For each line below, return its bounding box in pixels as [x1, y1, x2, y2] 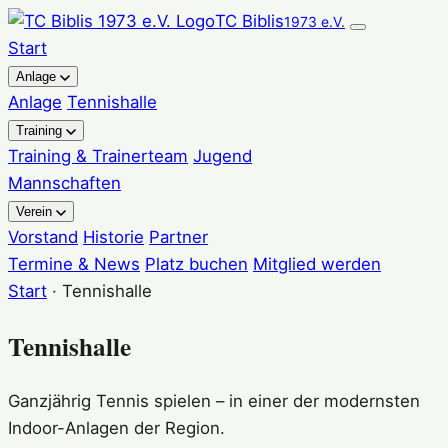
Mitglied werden [253, 254, 381, 274]
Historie [83, 227, 144, 247]
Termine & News [8, 254, 140, 274]
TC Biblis [215, 11, 284, 31]
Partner [149, 227, 208, 247]
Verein [16, 204, 56, 219]
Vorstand [8, 227, 78, 247]
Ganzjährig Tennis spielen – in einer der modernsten [8, 390, 420, 411]
